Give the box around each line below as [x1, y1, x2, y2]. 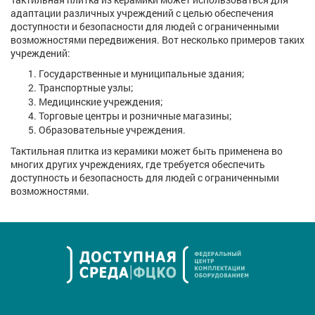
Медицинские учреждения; [39, 95, 163, 109]
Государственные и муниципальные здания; [39, 67, 245, 81]
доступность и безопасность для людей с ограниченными [11, 171, 279, 185]
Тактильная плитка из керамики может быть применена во [11, 144, 283, 158]
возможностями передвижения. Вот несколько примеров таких [11, 33, 304, 47]
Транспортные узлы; [39, 81, 134, 95]
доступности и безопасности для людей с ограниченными [11, 20, 279, 34]
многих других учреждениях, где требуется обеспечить [11, 157, 265, 172]
